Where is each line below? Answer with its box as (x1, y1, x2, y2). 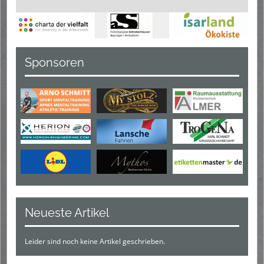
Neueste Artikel (25, 206, 109, 220)
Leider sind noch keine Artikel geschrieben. (25, 236, 165, 247)
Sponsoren (25, 55, 84, 70)
